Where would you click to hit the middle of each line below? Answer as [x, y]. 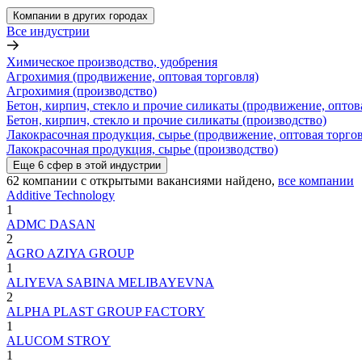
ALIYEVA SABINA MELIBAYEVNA [110, 282]
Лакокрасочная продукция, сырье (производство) [142, 149]
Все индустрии [48, 31]
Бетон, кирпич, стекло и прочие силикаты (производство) [166, 120]
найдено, [250, 180]
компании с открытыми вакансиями [122, 180]
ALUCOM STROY [59, 340]
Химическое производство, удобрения [112, 61]
